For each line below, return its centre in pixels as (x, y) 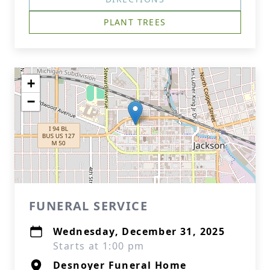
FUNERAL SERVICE (88, 206)
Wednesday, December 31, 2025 (139, 231)
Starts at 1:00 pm (99, 246)
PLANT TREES (135, 22)
